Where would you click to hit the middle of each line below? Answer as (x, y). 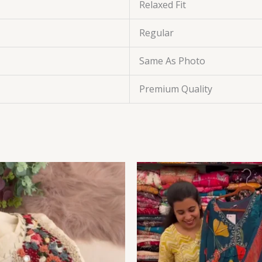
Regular (156, 33)
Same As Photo (172, 61)
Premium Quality (176, 89)
